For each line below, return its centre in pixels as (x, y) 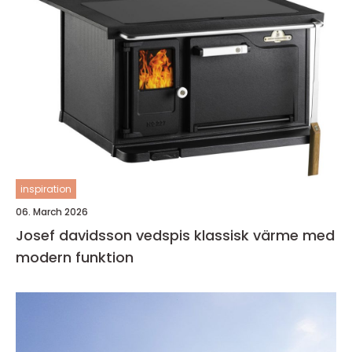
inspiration (46, 189)
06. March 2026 (52, 212)
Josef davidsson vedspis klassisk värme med (105, 235)
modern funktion (75, 257)
